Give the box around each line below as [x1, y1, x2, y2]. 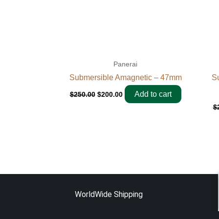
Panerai [113, 60, 137, 68]
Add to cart [134, 90, 172, 99]
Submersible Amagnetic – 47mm [69, 73, 182, 82]
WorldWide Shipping [75, 190, 143, 199]
